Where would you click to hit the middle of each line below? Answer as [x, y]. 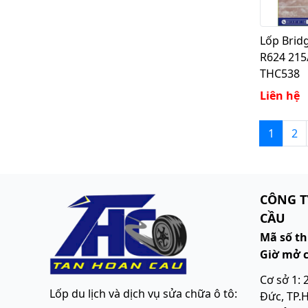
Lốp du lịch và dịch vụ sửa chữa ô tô [142, 294]
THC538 [280, 73]
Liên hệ [280, 95]
